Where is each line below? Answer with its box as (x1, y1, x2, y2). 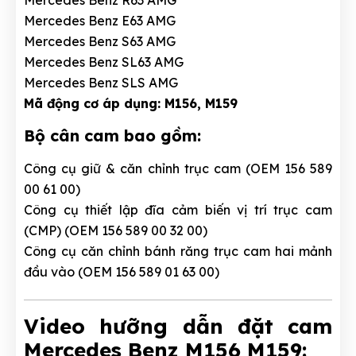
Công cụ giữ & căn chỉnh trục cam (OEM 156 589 (24, 161, 332, 177)
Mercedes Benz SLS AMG (24, 75, 181, 91)
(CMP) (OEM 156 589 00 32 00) (24, 222, 211, 239)
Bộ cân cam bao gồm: (24, 126, 206, 146)
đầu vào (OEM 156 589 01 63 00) (24, 264, 219, 281)
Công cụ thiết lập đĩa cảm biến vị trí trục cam (24, 202, 332, 219)
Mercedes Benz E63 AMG (24, 13, 179, 29)
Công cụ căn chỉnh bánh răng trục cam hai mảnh (24, 243, 332, 260)
